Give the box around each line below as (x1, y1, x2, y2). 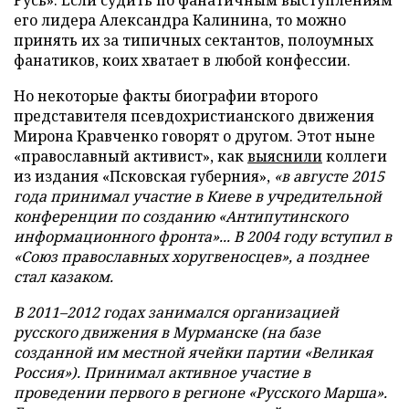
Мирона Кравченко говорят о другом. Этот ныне (14, 126, 375, 146)
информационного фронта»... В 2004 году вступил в (14, 226, 392, 246)
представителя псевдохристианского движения (14, 106, 374, 126)
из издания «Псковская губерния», (14, 166, 274, 186)
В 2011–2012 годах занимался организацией (14, 302, 339, 322)
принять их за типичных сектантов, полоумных (14, 30, 373, 50)
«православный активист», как (14, 146, 247, 166)
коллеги (322, 146, 387, 166)
